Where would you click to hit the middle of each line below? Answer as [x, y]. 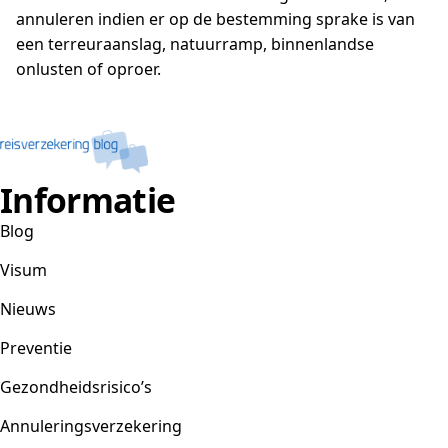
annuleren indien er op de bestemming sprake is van [215, 19]
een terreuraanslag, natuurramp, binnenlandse [195, 44]
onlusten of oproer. [88, 69]
